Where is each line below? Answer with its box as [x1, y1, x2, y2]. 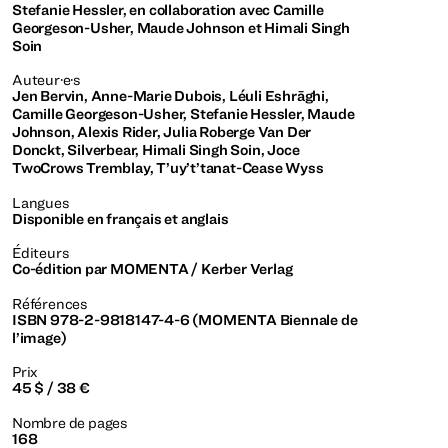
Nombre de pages [12, 413, 128, 431]
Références [12, 294, 88, 312]
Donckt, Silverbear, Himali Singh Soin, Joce [12, 141, 300, 159]
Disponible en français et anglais [12, 209, 229, 227]
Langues [12, 193, 70, 211]
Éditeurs [12, 244, 70, 262]
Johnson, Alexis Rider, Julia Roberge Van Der [12, 123, 312, 141]
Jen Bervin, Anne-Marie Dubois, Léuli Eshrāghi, [12, 87, 329, 105]
